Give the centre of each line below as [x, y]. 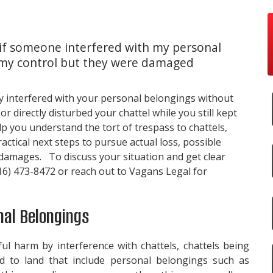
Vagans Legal [160, 171]
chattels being [216, 245]
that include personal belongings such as [147, 260]
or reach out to [92, 171]
